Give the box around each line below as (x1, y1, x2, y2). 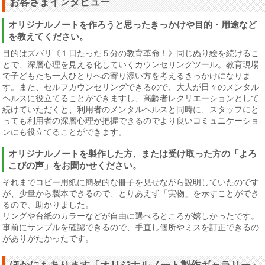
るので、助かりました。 (2, 200, 94, 210)
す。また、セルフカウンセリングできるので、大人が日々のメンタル (2, 82, 260, 92)
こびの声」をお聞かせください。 (8, 160, 142, 171)
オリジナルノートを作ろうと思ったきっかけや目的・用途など (8, 20, 257, 30)
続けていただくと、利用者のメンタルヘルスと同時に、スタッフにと (2, 105, 260, 115)
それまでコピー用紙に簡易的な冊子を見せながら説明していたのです (2, 177, 260, 188)
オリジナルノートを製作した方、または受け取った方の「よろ (8, 148, 257, 159)
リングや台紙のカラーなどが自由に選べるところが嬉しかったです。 (2, 211, 260, 221)
